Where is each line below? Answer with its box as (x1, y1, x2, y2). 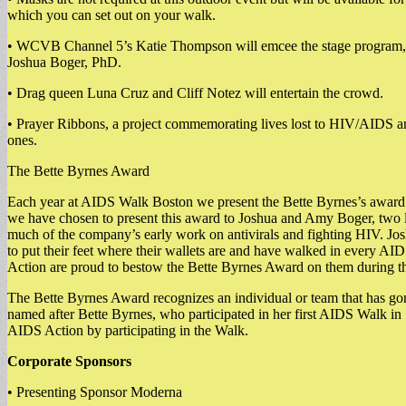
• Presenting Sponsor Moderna (7, 383, 182, 400)
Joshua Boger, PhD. (7, 53, 121, 70)
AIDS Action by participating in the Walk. (7, 322, 248, 338)
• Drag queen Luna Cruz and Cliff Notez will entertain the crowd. (7, 84, 383, 101)
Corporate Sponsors (7, 353, 131, 369)
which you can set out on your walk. (7, 6, 216, 23)
